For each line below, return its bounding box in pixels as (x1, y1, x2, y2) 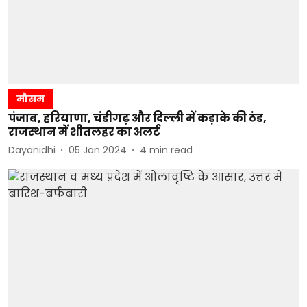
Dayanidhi (8, 143, 56, 157)
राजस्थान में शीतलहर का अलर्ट (8, 124, 160, 140)
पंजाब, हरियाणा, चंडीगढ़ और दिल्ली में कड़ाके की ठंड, (8, 110, 267, 126)
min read (149, 143, 193, 157)
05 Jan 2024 (69, 143, 127, 157)
